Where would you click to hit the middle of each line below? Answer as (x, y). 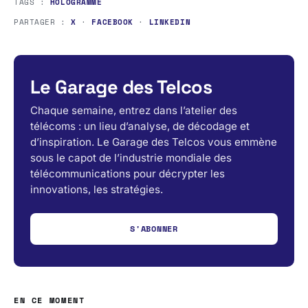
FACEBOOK (112, 22)
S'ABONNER (154, 229)
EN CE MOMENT (49, 300)
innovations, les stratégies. (97, 190)
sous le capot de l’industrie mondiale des (131, 158)
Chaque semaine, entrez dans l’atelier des (134, 111)
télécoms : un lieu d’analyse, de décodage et (140, 126)
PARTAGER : (43, 22)
